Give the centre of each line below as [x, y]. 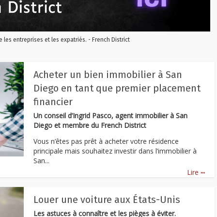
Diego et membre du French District [90, 125]
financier [53, 102]
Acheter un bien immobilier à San [108, 75]
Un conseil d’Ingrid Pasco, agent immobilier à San [110, 116]
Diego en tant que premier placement [117, 88]
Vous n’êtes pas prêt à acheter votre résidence [106, 141]
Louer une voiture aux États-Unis [107, 199]
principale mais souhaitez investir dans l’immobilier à [115, 151]
